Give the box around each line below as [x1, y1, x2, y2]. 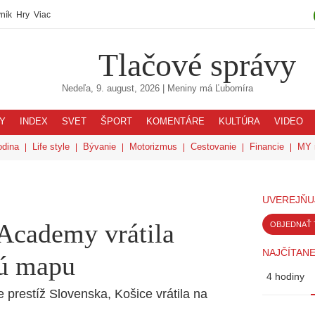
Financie [250, 141, 284, 152]
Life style [32, 141, 70, 152]
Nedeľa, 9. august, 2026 [62, 84, 160, 94]
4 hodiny [266, 271, 304, 282]
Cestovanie [191, 141, 236, 152]
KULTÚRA [219, 117, 260, 127]
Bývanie [83, 141, 116, 152]
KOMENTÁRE [146, 117, 205, 127]
